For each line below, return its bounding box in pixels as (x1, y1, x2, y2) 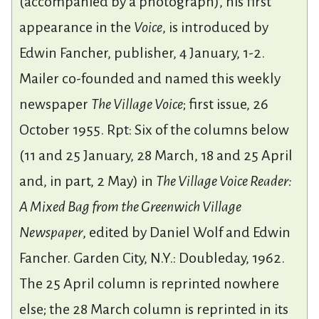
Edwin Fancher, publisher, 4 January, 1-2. (19, 44, 265, 61)
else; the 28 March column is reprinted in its (19, 300, 288, 317)
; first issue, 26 (183, 95, 268, 112)
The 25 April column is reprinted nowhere (19, 275, 279, 291)
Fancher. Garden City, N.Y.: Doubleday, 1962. (19, 249, 285, 266)
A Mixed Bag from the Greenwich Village (19, 198, 241, 214)
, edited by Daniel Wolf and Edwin (83, 224, 291, 240)
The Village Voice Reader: (156, 172, 292, 189)
